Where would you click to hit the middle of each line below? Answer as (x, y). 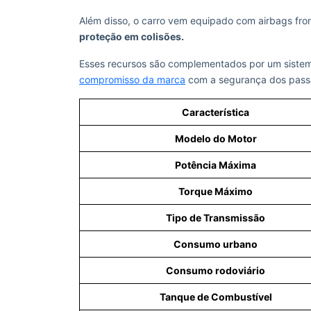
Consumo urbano (216, 244)
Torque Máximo (216, 191)
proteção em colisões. (132, 36)
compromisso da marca (132, 79)
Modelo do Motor (216, 138)
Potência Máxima (216, 165)
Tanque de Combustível (216, 297)
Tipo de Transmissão (216, 218)
